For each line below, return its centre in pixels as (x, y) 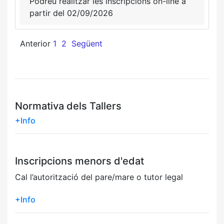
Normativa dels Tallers (68, 106)
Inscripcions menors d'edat (79, 161)
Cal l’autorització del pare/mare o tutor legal (99, 177)
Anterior (35, 43)
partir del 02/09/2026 (71, 13)
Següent (87, 43)
